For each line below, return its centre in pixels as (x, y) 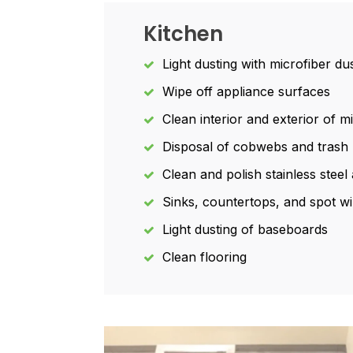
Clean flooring (204, 257)
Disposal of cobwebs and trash (255, 147)
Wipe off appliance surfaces (246, 91)
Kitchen (183, 34)
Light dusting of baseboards (245, 229)
